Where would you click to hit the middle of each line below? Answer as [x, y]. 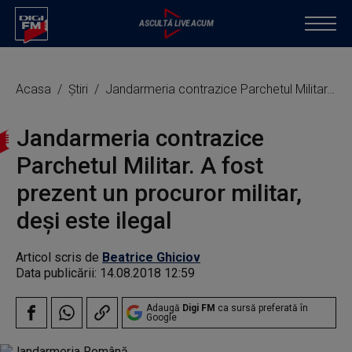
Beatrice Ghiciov [151, 257]
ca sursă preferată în [262, 308]
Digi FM [199, 308]
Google [161, 317]
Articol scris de [59, 257]
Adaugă [164, 308]
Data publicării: [58, 273]
